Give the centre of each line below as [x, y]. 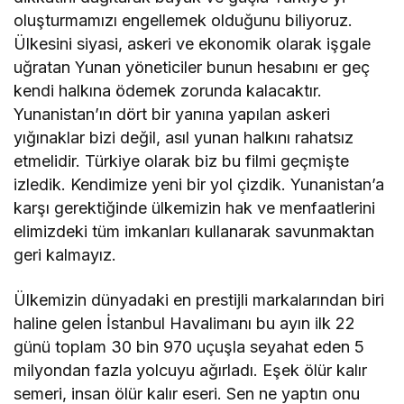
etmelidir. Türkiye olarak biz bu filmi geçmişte [182, 161]
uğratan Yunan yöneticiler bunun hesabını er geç [192, 67]
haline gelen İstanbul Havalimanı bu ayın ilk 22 [185, 323]
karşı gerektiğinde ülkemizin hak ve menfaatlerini [195, 207]
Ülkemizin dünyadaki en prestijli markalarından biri [199, 299]
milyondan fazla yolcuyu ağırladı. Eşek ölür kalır [191, 370]
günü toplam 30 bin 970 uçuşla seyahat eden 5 [189, 346]
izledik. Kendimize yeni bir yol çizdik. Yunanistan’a [199, 184]
